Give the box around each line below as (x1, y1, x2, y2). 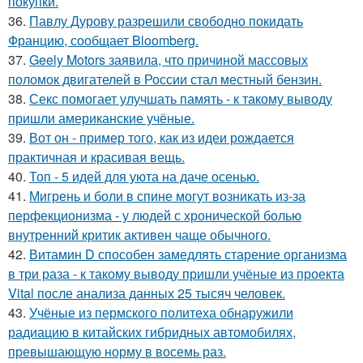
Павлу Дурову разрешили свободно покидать (29, 11, 303, 30)
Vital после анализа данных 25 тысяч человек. (8, 283, 285, 302)
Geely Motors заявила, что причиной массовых (29, 49, 308, 69)
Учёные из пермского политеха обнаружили (29, 302, 293, 322)
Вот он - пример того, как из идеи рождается (29, 127, 294, 147)
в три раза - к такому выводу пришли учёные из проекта (8, 263, 344, 283)
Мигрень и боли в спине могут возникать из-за (29, 186, 305, 205)
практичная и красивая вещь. (8, 147, 185, 166)
